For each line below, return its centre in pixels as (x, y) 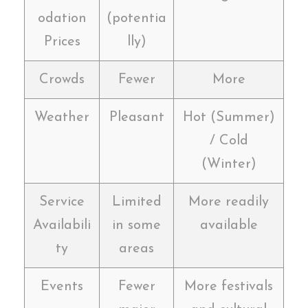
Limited (136, 202)
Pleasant (136, 117)
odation (62, 18)
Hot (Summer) (229, 117)
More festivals (229, 286)
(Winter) (229, 164)
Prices (62, 42)
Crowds (62, 79)
